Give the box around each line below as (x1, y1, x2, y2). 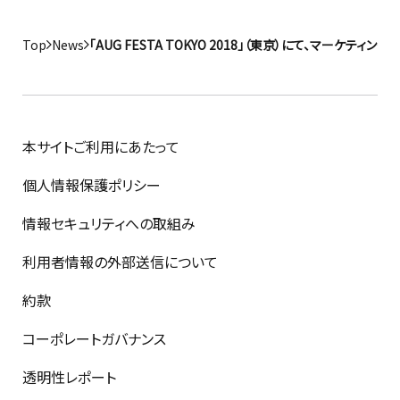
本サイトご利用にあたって (22, 135, 179, 157)
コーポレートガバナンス (22, 327, 166, 349)
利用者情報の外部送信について (22, 250, 218, 272)
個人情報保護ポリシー (22, 173, 161, 196)
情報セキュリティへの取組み (22, 212, 196, 234)
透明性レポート (22, 365, 116, 387)
